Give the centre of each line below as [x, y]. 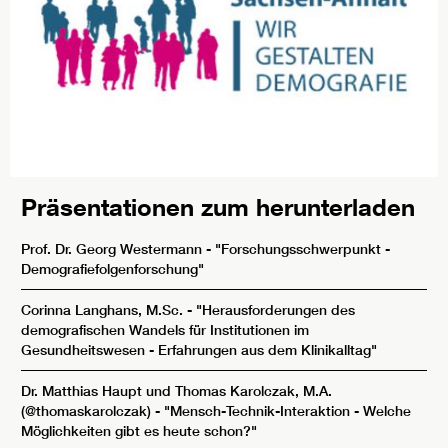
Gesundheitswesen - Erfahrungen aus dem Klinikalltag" [199, 349]
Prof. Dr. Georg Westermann [111, 248]
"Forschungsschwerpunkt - [302, 248]
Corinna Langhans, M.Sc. [104, 309]
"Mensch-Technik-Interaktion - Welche [287, 410]
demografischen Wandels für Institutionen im [165, 329]
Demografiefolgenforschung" [112, 268]
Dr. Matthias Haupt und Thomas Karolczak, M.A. [176, 390]
